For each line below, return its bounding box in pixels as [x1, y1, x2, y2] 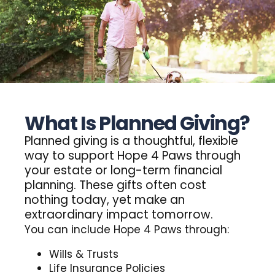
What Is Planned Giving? [25, 109, 250, 137]
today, [71, 192, 110, 209]
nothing [25, 192, 69, 209]
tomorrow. [152, 206, 214, 223]
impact [106, 206, 149, 223]
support [68, 147, 115, 165]
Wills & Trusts [49, 247, 119, 262]
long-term [110, 162, 171, 179]
